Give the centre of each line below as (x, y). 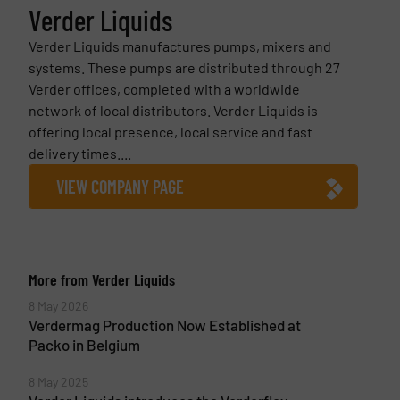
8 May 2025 (58, 381)
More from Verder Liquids (101, 279)
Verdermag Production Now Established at (164, 325)
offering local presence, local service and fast (170, 131)
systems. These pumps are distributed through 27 (184, 67)
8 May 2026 (58, 305)
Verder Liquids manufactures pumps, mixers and (179, 46)
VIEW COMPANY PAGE (120, 186)
